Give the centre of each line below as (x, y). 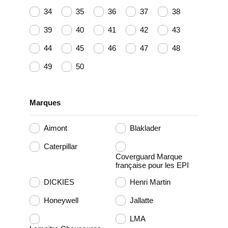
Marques (45, 102)
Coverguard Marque (149, 156)
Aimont (55, 128)
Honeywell (61, 201)
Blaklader (146, 128)
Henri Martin (150, 182)
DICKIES (59, 182)
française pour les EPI (152, 165)
